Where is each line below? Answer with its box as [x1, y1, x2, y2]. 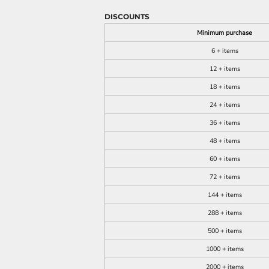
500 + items [207, 226, 242, 235]
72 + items [209, 172, 240, 181]
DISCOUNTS [104, 12, 150, 21]
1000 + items [205, 244, 244, 253]
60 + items [209, 154, 240, 163]
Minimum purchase [197, 28, 252, 37]
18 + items [209, 82, 240, 91]
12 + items [209, 64, 240, 73]
